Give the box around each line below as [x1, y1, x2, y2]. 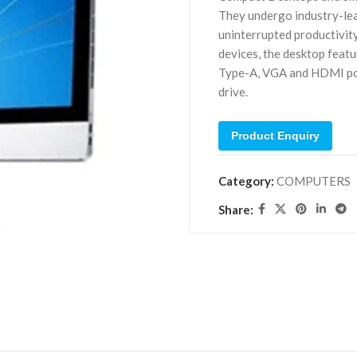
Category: [218, 174, 274, 188]
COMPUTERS [277, 174, 351, 188]
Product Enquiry [231, 129, 320, 142]
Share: [218, 202, 253, 217]
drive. [218, 84, 248, 99]
